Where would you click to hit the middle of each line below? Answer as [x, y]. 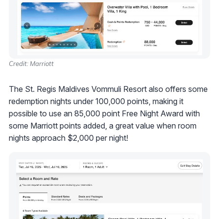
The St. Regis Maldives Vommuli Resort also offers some [108, 89]
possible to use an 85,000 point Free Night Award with [104, 113]
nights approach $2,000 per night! [68, 138]
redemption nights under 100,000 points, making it [96, 101]
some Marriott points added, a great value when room [103, 125]
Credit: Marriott [31, 63]
